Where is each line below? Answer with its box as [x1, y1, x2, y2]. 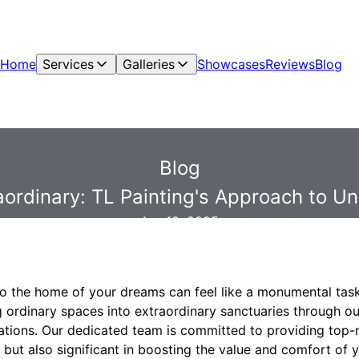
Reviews [265, 56, 315, 72]
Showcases [197, 56, 265, 72]
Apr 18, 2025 [140, 213, 219, 229]
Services [42, 56, 94, 72]
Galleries [123, 56, 175, 72]
